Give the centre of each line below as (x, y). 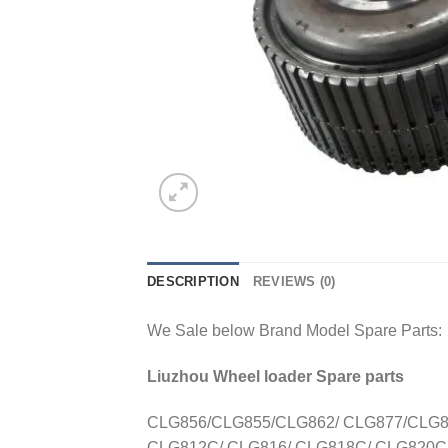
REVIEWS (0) (294, 281)
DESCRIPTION (193, 281)
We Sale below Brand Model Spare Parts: (294, 330)
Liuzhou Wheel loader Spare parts (275, 376)
